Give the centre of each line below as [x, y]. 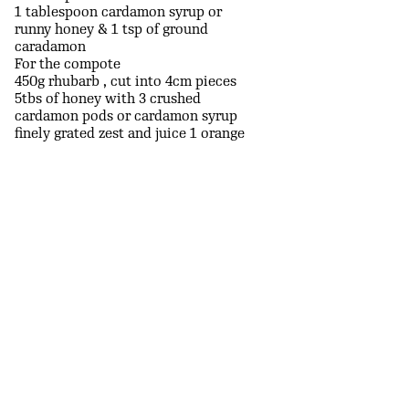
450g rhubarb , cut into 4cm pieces [125, 82]
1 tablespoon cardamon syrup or [118, 12]
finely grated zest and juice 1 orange [129, 134]
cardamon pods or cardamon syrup [126, 116]
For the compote [67, 64]
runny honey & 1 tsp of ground [111, 30]
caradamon [50, 47]
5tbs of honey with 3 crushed [107, 99]
